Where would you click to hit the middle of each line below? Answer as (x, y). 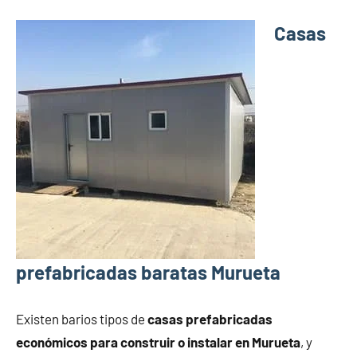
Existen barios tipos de (82, 319)
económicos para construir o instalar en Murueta (158, 342)
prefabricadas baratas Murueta (148, 273)
